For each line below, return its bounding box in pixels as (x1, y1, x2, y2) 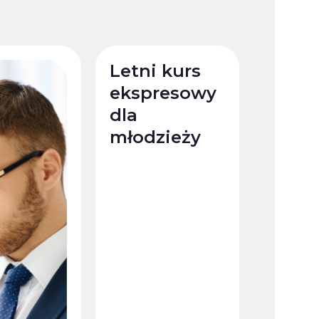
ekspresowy (110, 83, 216, 103)
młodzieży (110, 127, 201, 147)
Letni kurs (110, 61, 201, 81)
